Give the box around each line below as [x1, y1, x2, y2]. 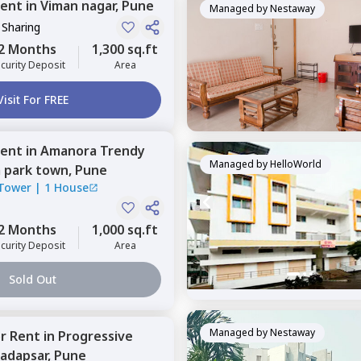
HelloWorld [270, 157, 322, 171]
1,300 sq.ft [92, 40, 158, 58]
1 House [44, 180, 89, 195]
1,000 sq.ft [92, 221, 158, 239]
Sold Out [8, 272, 56, 287]
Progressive [58, 327, 133, 345]
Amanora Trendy [40, 142, 145, 160]
